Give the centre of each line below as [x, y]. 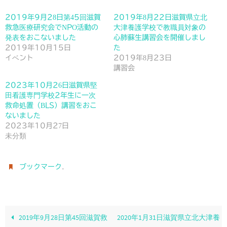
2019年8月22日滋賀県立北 [160, 17]
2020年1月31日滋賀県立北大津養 [168, 217]
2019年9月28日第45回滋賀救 [63, 217]
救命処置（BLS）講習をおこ [51, 106]
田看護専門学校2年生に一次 [50, 96]
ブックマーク [41, 166]
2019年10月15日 [38, 48]
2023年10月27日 [37, 126]
